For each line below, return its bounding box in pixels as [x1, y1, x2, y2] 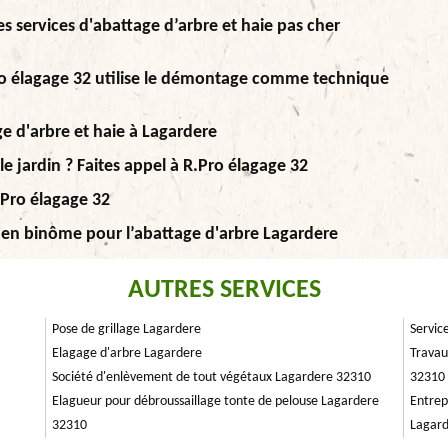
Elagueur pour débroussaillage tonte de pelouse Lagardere [52, 394, 379, 409]
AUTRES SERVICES [127, 277, 321, 304]
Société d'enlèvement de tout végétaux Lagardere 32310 [52, 370, 371, 385]
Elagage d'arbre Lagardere [52, 346, 202, 361]
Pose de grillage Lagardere [52, 322, 201, 337]
